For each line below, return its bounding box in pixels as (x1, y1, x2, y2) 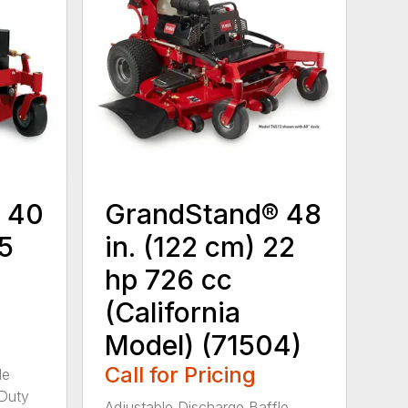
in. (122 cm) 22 (105, 229, 296, 263)
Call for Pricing (105, 361, 257, 388)
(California (105, 295, 241, 329)
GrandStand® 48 (105, 197, 322, 230)
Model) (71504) (105, 328, 302, 362)
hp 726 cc (105, 262, 233, 296)
